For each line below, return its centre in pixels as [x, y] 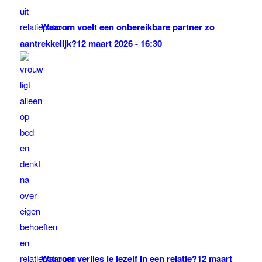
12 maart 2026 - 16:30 [119, 44]
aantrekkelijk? [48, 44]
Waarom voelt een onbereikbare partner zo [127, 27]
